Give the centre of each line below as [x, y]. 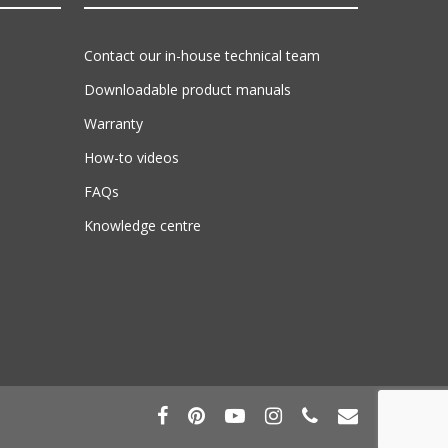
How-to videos [132, 157]
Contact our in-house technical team [202, 55]
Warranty [114, 123]
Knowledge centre [143, 225]
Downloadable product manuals [188, 89]
